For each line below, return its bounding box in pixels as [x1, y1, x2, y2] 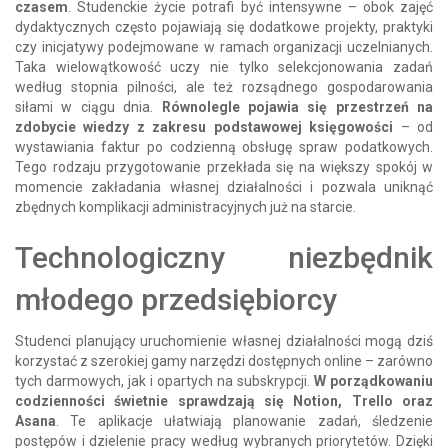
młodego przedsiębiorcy [15, 281, 337, 317]
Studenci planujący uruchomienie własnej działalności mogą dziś [15, 332, 433, 349]
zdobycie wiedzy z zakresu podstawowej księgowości [15, 118, 401, 135]
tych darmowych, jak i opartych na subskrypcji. [15, 372, 314, 389]
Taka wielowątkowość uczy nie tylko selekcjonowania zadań [15, 58, 433, 75]
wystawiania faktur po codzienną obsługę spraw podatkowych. [15, 138, 433, 155]
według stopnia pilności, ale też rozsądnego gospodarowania [15, 78, 433, 95]
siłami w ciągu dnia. [15, 98, 162, 115]
